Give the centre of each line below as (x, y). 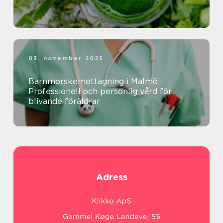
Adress (111, 177)
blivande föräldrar (64, 102)
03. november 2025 (66, 58)
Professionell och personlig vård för (100, 92)
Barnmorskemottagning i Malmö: (94, 82)
